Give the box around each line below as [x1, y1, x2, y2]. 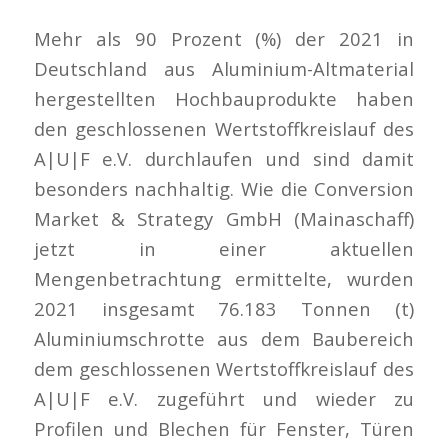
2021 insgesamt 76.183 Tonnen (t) [33, 295, 415, 321]
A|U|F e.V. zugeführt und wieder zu [33, 385, 415, 411]
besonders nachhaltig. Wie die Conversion [33, 175, 415, 201]
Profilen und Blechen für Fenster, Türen [33, 415, 415, 441]
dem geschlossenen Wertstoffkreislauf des [33, 355, 415, 381]
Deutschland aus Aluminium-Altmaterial [33, 55, 415, 81]
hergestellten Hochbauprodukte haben [33, 85, 415, 111]
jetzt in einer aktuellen [33, 235, 415, 261]
